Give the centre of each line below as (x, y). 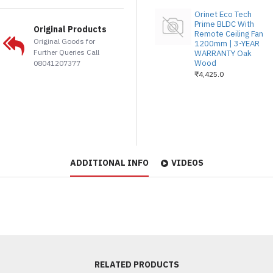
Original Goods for (65, 41)
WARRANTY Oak (223, 53)
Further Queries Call (67, 52)
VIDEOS (187, 163)
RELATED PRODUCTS (136, 264)
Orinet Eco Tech (223, 14)
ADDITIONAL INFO (109, 163)
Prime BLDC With (225, 24)
